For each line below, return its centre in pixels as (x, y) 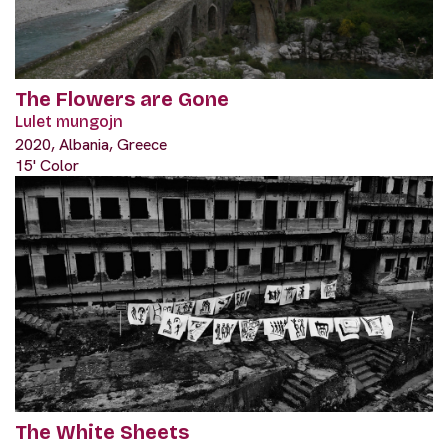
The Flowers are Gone (122, 98)
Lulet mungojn (69, 121)
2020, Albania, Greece (91, 144)
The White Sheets (102, 431)
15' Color (47, 165)
